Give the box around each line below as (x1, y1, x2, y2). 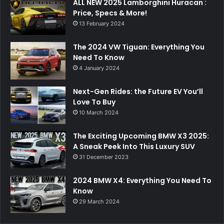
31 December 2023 (79, 153, 128, 160)
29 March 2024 (79, 197, 119, 205)
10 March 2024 (79, 108, 118, 116)
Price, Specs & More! (73, 7, 147, 18)
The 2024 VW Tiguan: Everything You (73, 41, 204, 52)
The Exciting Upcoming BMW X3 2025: (73, 130, 209, 141)
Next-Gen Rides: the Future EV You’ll (73, 86, 203, 96)
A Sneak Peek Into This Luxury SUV (73, 141, 195, 151)
